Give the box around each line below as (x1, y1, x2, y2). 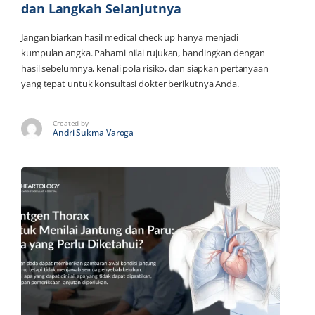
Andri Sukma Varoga (53, 127, 134, 139)
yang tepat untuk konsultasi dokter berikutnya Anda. (21, 77, 239, 90)
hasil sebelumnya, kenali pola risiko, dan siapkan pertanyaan (21, 61, 269, 75)
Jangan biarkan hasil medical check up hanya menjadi (21, 30, 238, 44)
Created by (53, 118, 89, 129)
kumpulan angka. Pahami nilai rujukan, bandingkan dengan (21, 46, 265, 59)
